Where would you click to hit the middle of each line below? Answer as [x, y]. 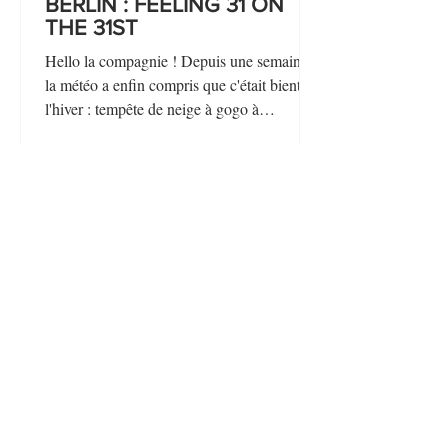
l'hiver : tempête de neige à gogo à [152, 108]
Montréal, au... [91, 132]
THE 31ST [91, 27]
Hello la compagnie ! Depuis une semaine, [178, 60]
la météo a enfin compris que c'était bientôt [179, 84]
